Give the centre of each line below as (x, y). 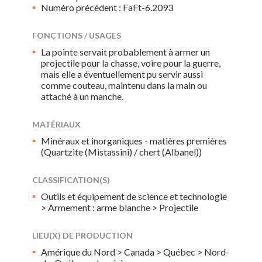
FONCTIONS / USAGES (77, 35)
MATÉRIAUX (56, 124)
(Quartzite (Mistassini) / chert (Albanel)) (121, 152)
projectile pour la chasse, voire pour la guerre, (131, 63)
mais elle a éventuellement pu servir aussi (122, 74)
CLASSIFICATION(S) (71, 180)
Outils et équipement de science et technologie (134, 196)
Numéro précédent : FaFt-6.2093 (107, 7)
